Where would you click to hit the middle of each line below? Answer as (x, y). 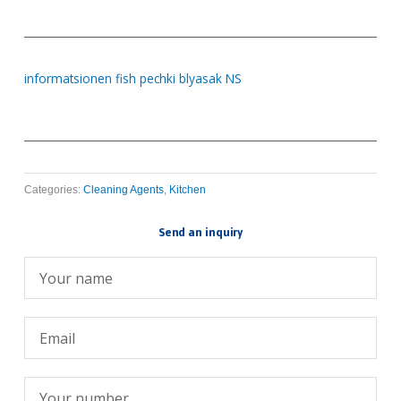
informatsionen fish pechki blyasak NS (133, 78)
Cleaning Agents (124, 189)
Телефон (51, 386)
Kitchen (188, 189)
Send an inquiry (200, 233)
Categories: (53, 189)
